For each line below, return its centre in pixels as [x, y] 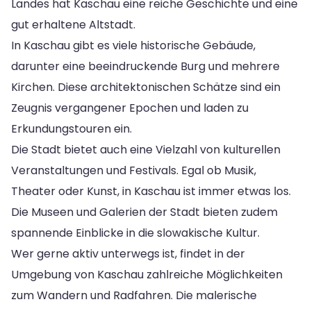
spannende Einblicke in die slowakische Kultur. [135, 233]
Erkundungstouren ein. [72, 128]
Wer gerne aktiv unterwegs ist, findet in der [128, 253]
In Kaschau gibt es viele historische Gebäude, [133, 45]
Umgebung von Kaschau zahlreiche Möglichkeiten [147, 274]
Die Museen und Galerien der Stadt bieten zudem [144, 212]
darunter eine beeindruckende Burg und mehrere [145, 66]
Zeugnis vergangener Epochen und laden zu [130, 108]
